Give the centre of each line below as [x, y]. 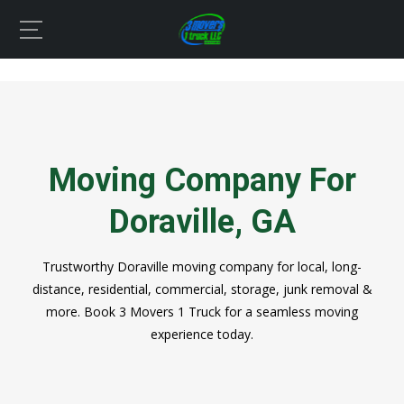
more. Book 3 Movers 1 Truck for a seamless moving [202, 312]
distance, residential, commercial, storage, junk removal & [202, 289]
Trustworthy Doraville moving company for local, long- [202, 266]
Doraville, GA [202, 222]
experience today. [202, 334]
